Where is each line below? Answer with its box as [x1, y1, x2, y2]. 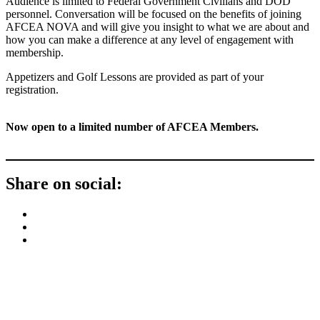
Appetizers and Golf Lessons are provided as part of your [6, 70, 264, 83]
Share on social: [6, 174, 122, 194]
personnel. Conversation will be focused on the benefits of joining [6, 7, 301, 20]
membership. [6, 46, 64, 59]
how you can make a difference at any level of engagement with [6, 33, 294, 46]
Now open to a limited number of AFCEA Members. [6, 120, 261, 133]
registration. [6, 83, 61, 96]
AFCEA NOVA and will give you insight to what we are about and [6, 20, 309, 33]
